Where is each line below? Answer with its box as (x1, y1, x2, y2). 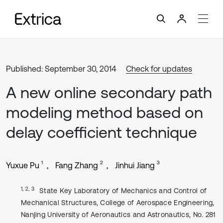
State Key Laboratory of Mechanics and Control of (39, 187, 207, 195)
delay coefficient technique (6, 123, 197, 141)
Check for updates (126, 64, 192, 73)
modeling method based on (6, 103, 203, 121)
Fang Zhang (55, 161, 98, 170)
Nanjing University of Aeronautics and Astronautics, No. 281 (21, 211, 216, 219)
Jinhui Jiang (115, 161, 155, 170)
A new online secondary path (6, 83, 212, 102)
